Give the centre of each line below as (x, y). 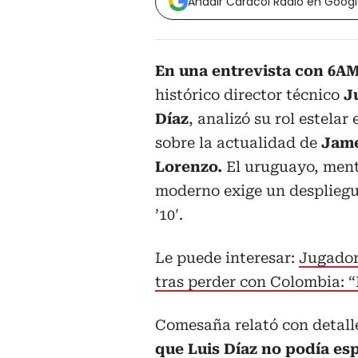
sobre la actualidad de (238, 143)
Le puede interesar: (227, 258)
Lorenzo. (191, 167)
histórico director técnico (249, 95)
